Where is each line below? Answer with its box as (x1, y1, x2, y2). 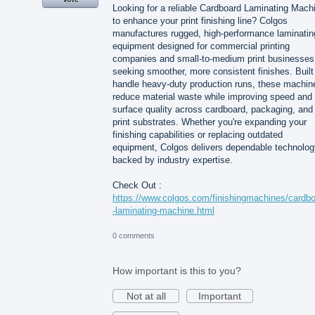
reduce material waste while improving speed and (112, 91, 312, 103)
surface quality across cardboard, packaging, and (112, 104, 313, 115)
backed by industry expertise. (112, 155, 233, 166)
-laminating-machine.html (112, 205, 214, 217)
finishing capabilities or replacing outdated (112, 129, 283, 141)
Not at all (126, 290, 166, 302)
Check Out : (112, 180, 162, 191)
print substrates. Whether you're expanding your (112, 117, 307, 128)
